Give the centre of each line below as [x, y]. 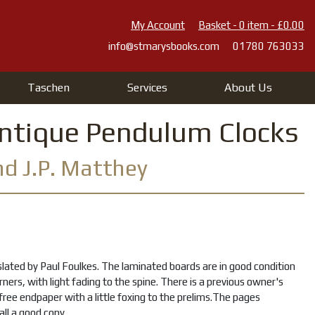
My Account [158, 25]
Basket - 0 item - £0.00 [251, 25]
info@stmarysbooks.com [164, 46]
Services [147, 88]
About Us [249, 88]
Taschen [49, 88]
